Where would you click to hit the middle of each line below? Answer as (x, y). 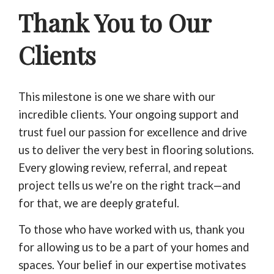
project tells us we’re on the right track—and (129, 185)
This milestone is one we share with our (117, 96)
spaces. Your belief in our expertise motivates (132, 265)
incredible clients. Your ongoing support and (128, 114)
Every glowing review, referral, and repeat (123, 167)
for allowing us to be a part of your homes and (134, 247)
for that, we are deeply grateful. (99, 203)
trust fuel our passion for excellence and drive (133, 132)
